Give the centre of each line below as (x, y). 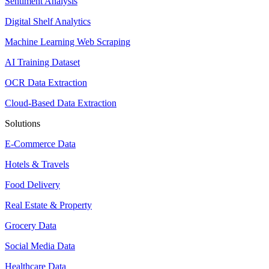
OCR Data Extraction (46, 82)
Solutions (23, 123)
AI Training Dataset (42, 62)
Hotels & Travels (37, 164)
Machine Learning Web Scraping (68, 41)
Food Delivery (32, 184)
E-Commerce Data (40, 144)
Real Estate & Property (48, 205)
